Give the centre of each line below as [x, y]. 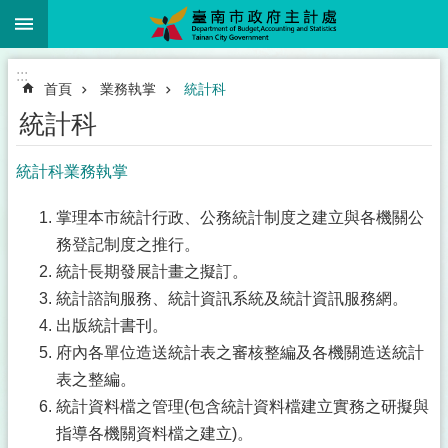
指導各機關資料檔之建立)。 [154, 433]
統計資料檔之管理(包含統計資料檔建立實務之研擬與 [242, 406]
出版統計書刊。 [112, 325]
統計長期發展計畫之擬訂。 [152, 271]
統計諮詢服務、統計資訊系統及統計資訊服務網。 [232, 298]
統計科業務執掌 [72, 171]
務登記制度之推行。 [128, 244]
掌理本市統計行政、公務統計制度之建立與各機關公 [240, 217]
